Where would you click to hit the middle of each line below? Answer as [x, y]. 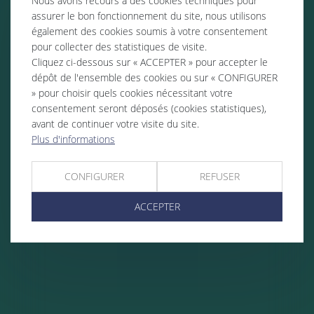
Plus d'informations [73, 139]
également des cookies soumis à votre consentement [150, 31]
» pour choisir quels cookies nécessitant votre [132, 93]
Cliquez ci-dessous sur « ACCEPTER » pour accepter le [150, 62]
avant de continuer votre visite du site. [115, 123]
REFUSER [220, 176]
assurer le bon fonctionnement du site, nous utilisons [149, 15]
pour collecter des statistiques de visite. [119, 46]
